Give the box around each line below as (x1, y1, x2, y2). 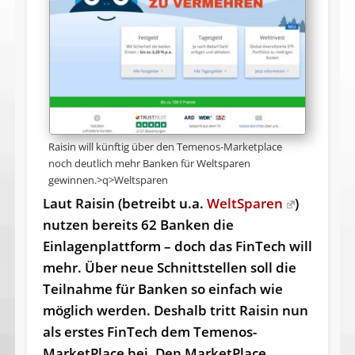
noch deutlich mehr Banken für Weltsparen (48, 156, 250, 171)
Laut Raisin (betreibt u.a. (42, 194, 207, 213)
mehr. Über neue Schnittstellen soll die (42, 258, 296, 277)
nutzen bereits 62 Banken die (42, 216, 234, 235)
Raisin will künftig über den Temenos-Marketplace (48, 139, 282, 155)
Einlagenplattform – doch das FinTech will (42, 237, 312, 256)
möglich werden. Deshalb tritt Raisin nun (42, 301, 308, 320)
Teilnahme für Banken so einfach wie (42, 280, 283, 299)
